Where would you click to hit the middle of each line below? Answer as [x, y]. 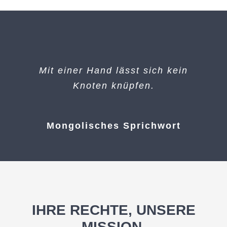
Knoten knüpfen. [113, 85]
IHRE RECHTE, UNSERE [113, 210]
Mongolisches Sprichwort [113, 126]
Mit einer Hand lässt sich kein [113, 70]
